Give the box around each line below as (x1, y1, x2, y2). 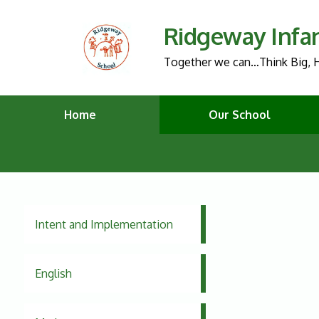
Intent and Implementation (34, 217, 173, 232)
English (34, 266, 72, 281)
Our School (208, 108, 271, 122)
